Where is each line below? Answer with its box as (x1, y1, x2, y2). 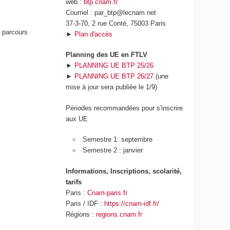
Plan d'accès (74, 30, 113, 38)
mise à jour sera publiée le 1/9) (66, 83, 158, 91)
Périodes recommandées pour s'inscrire (66, 104, 183, 112)
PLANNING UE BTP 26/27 (74, 72, 154, 81)
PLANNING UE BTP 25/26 (74, 62, 154, 70)
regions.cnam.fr (96, 210, 143, 218)
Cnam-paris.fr (87, 188, 128, 197)
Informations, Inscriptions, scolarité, (66, 167, 182, 175)
